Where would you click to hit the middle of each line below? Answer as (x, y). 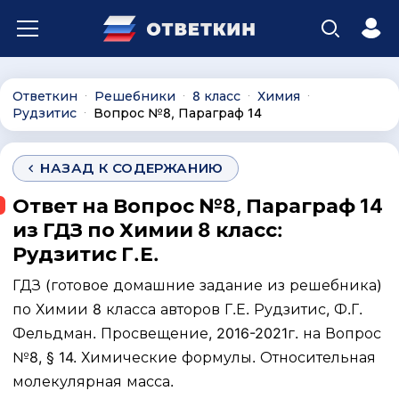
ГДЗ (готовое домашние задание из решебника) (197, 285)
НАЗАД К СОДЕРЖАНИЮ (132, 168)
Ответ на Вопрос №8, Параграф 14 (198, 206)
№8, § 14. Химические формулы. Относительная (194, 357)
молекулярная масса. (93, 381)
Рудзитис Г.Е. (86, 254)
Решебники (135, 96)
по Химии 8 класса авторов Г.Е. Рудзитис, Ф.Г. (187, 309)
